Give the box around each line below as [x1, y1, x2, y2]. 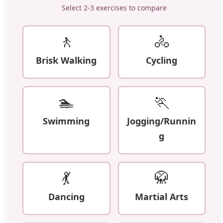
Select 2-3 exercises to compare [61, 3, 167, 12]
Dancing [48, 191, 85, 203]
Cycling [146, 54, 178, 66]
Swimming [43, 115, 90, 127]
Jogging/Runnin [127, 115, 197, 127]
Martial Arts [135, 191, 189, 203]
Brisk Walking [36, 54, 97, 66]
